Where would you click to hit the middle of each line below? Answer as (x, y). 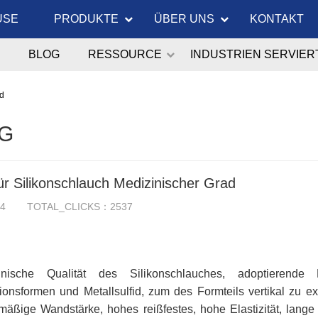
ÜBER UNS (184, 19)
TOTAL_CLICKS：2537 (80, 207)
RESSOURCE (125, 54)
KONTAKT (277, 19)
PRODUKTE (86, 19)
